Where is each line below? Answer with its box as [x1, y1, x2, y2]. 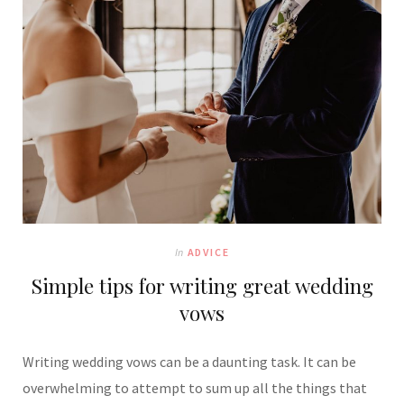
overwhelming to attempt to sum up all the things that [23, 378, 367, 397]
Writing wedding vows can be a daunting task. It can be [23, 352, 356, 371]
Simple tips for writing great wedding [31, 271, 373, 299]
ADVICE [187, 244, 230, 259]
